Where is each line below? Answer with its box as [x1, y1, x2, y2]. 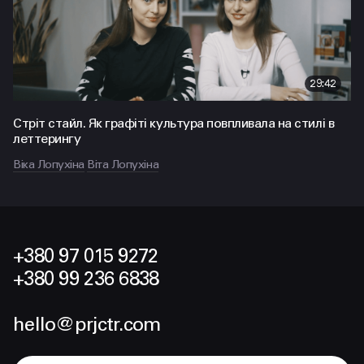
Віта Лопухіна [87, 158, 159, 171]
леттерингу [13, 131, 81, 146]
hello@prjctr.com [13, 313, 161, 336]
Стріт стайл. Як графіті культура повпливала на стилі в [13, 115, 335, 131]
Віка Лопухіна [13, 158, 84, 171]
